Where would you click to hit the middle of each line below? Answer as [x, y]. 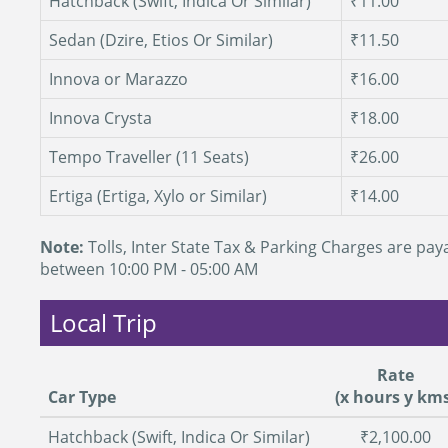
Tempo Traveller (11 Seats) [149, 157]
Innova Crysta [100, 118]
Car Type [82, 397]
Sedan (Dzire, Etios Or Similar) [161, 40]
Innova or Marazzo [118, 79]
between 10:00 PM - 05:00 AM [149, 269]
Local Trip [103, 322]
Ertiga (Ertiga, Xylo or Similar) [158, 196]
